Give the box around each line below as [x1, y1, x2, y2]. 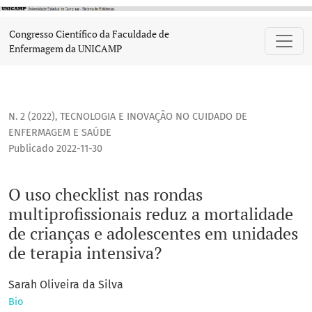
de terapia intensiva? [8, 242, 162, 265]
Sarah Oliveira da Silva [8, 278, 123, 292]
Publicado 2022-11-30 [8, 143, 102, 155]
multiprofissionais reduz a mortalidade [8, 203, 293, 226]
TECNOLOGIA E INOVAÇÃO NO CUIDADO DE [60, 111, 247, 123]
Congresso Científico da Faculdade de [9, 27, 169, 40]
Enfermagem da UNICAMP [9, 42, 122, 55]
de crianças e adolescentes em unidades [8, 222, 298, 245]
